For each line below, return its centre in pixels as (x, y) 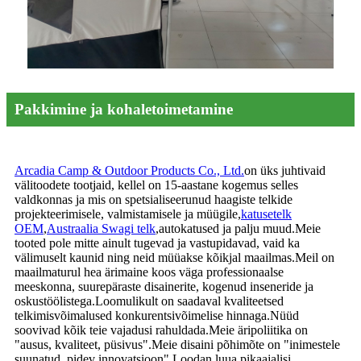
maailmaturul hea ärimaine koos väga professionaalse (149, 272)
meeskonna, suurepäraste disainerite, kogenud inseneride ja (164, 287)
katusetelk (266, 214)
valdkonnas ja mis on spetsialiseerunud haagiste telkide (154, 200)
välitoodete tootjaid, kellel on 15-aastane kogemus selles (156, 185)
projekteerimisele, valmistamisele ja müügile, (128, 214)
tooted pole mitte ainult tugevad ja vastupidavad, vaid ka (157, 243)
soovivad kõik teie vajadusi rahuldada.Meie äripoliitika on (161, 330)
